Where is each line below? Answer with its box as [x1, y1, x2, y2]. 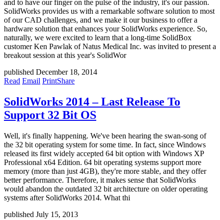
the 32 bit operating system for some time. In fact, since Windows [4, 140, 206, 149]
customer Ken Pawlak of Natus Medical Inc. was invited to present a [4, 42, 216, 51]
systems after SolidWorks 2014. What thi [4, 193, 130, 202]
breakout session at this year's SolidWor [4, 51, 126, 60]
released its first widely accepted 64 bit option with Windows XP [4, 149, 204, 158]
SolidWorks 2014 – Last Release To [4, 95, 180, 109]
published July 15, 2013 [4, 210, 78, 219]
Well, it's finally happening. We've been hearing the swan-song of [4, 132, 206, 140]
